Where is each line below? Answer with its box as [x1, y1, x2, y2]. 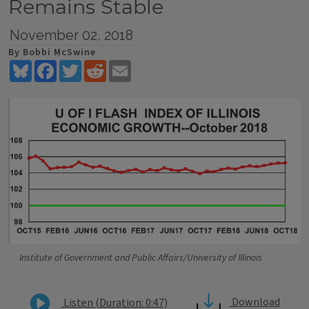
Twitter [81, 58, 118, 73]
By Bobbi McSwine [8, 46, 96, 59]
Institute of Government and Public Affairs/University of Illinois [19, 251, 262, 265]
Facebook [57, 58, 101, 73]
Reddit [106, 58, 137, 73]
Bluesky [32, 58, 68, 73]
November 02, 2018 [9, 27, 133, 43]
